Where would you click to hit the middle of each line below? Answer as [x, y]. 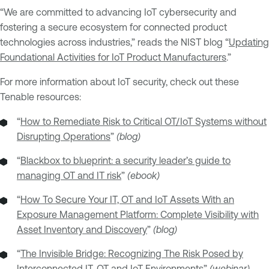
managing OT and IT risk [69, 175]
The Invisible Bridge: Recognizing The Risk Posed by [132, 253]
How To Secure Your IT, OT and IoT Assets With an [127, 199]
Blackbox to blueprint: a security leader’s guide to [125, 160]
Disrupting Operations [64, 136]
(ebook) [144, 175]
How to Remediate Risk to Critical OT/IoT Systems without [144, 121]
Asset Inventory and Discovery [82, 229]
